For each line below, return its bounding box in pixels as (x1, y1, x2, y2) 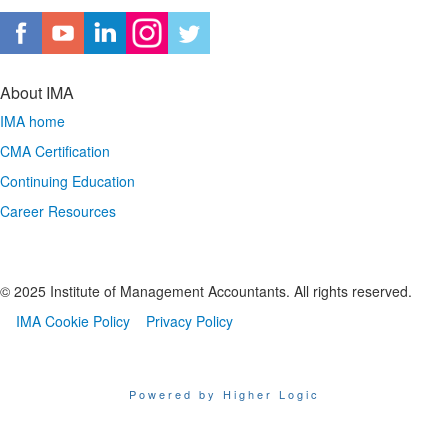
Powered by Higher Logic (128, 386, 320, 402)
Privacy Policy (146, 311, 233, 331)
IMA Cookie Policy (16, 311, 130, 331)
